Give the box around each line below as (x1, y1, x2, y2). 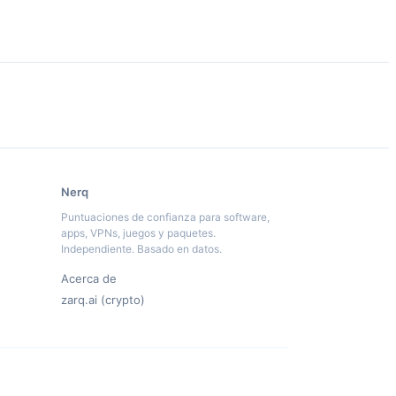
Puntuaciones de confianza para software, (61, 210, 270, 225)
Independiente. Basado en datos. (61, 242, 222, 256)
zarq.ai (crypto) (61, 293, 145, 308)
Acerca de (61, 271, 117, 286)
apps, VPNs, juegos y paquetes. (61, 226, 216, 240)
